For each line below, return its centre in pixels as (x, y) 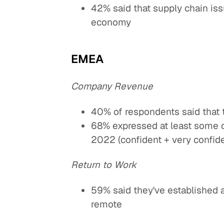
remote (107, 204)
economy (111, 22)
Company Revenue (112, 86)
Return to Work (104, 165)
